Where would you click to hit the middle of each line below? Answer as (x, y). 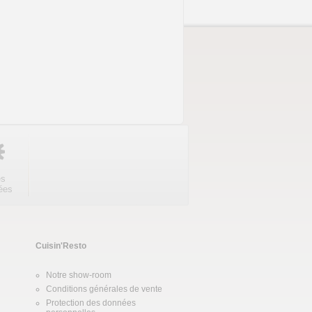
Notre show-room (79, 275)
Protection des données (91, 303)
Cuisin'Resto (61, 246)
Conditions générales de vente (104, 289)
